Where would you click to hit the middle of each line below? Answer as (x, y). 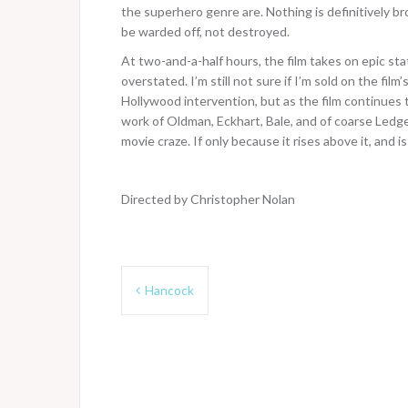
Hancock (169, 291)
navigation (169, 311)
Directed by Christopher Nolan (208, 199)
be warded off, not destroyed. (205, 32)
